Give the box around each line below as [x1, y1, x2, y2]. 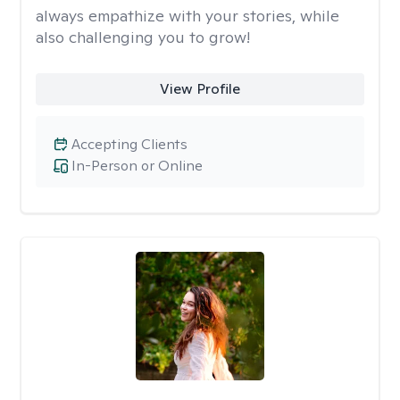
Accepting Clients [71, 135, 187, 154]
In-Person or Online [71, 156, 203, 175]
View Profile [159, 79, 240, 98]
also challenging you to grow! [36, 27, 250, 47]
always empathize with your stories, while [36, 5, 339, 26]
